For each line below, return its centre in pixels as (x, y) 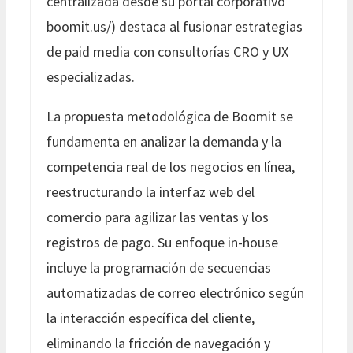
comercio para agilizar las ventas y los (158, 217)
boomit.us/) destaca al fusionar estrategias (175, 26)
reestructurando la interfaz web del (150, 191)
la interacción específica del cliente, (150, 318)
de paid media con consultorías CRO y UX (167, 51)
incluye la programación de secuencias (159, 267)
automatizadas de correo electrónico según (175, 292)
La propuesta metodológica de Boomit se (170, 116)
